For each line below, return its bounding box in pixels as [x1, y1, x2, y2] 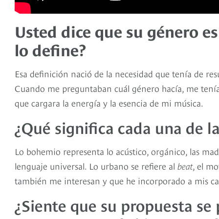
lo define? [15, 38, 86, 60]
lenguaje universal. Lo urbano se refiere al [15, 159, 177, 172]
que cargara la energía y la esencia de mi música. [15, 96, 203, 109]
